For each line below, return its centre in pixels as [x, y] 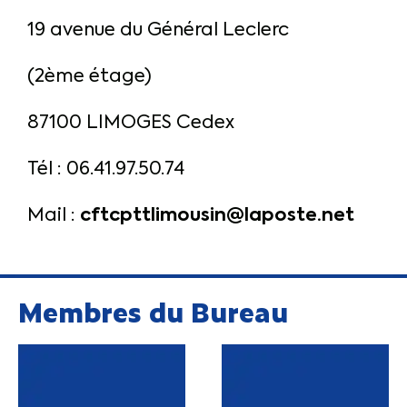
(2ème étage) [89, 75]
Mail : [54, 214]
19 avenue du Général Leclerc [158, 29]
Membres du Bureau [153, 311]
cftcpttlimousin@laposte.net [217, 214]
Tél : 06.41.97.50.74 [106, 168]
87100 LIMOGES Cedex [131, 122]
